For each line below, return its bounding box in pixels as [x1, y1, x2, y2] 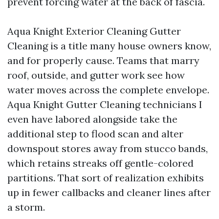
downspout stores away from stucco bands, [7, 142, 208, 154]
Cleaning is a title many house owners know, [7, 40, 211, 52]
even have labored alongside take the [7, 113, 177, 125]
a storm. [7, 201, 45, 213]
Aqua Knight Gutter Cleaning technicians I [7, 98, 202, 110]
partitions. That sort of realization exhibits [7, 172, 204, 184]
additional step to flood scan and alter [7, 128, 183, 140]
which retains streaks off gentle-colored [7, 157, 194, 169]
